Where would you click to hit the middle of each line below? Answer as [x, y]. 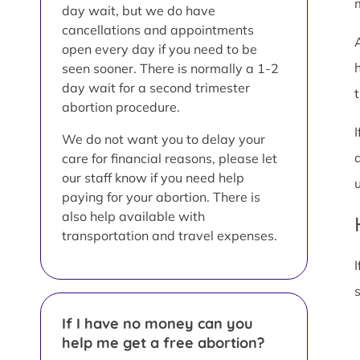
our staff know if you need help [153, 177]
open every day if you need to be [160, 49]
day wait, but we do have [139, 10]
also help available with [133, 216]
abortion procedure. [121, 106]
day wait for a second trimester [156, 87]
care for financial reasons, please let [170, 158]
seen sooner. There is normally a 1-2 [170, 68]
